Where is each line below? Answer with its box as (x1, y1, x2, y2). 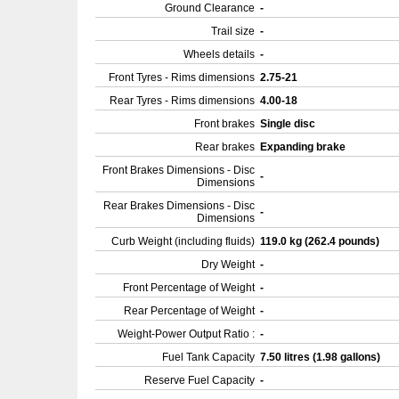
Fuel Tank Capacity (162, 351, 255, 363)
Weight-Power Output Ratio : (118, 328, 255, 340)
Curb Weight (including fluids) (111, 235, 255, 248)
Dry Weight (201, 258, 255, 271)
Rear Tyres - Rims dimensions (110, 94, 255, 107)
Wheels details (183, 48, 255, 61)
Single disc (260, 118, 318, 130)
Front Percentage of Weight (123, 281, 255, 294)
